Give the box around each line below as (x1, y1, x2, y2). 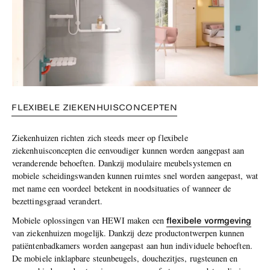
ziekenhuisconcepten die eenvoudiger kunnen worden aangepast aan (12, 144, 245, 156)
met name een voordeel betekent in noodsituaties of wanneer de (12, 182, 231, 194)
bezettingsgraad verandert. (12, 195, 102, 207)
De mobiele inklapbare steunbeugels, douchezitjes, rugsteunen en (12, 253, 238, 265)
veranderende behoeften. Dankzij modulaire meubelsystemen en (12, 157, 232, 169)
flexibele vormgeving (166, 214, 252, 227)
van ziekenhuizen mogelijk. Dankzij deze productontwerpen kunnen (12, 227, 245, 239)
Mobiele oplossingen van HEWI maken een (12, 215, 166, 227)
